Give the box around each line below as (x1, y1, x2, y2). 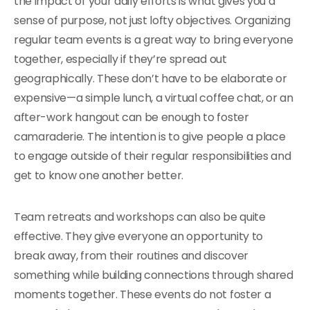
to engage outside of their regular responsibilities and (14, 148, 291, 164)
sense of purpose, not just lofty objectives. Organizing (14, 12, 291, 28)
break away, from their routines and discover (14, 248, 248, 264)
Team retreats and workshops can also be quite (14, 209, 266, 225)
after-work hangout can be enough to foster (14, 109, 249, 125)
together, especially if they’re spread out (14, 51, 227, 67)
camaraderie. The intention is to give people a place (14, 129, 286, 145)
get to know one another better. (14, 167, 184, 183)
